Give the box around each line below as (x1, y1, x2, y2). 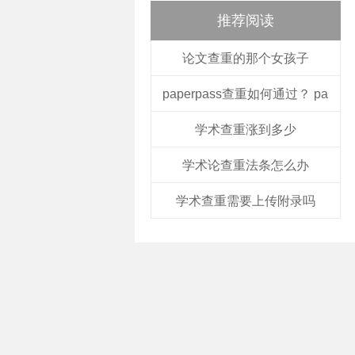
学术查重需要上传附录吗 (175, 194, 315, 208)
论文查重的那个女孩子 (181, 52, 309, 65)
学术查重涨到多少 (194, 123, 296, 136)
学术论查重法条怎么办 (181, 158, 309, 172)
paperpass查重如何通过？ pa (162, 87, 328, 101)
